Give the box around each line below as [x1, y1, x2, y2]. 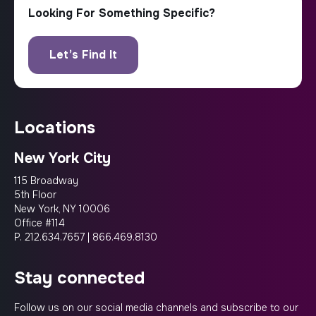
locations [25, 117, 95, 138]
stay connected [25, 267, 145, 288]
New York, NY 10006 [14, 202, 110, 215]
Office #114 [14, 217, 65, 229]
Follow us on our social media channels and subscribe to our [14, 301, 298, 314]
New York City [14, 150, 111, 167]
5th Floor [14, 188, 56, 201]
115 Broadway [14, 174, 78, 187]
